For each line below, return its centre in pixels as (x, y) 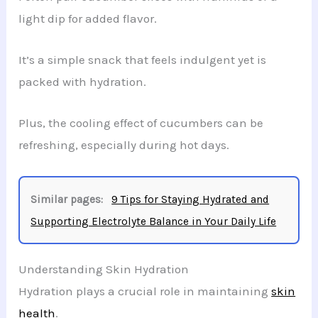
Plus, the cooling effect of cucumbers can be (141, 123)
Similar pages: (67, 199)
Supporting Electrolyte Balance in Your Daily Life (154, 221)
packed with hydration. (83, 82)
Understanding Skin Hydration (104, 269)
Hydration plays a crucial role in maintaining (145, 291)
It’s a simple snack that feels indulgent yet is (143, 60)
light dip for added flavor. (88, 19)
